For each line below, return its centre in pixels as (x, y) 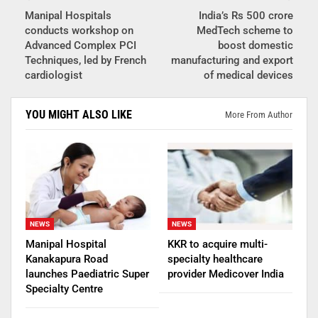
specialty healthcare (215, 259)
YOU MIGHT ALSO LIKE (79, 114)
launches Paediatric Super (87, 274)
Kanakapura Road (67, 259)
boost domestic (256, 45)
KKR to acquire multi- (218, 244)
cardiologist (54, 75)
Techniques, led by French (86, 60)
